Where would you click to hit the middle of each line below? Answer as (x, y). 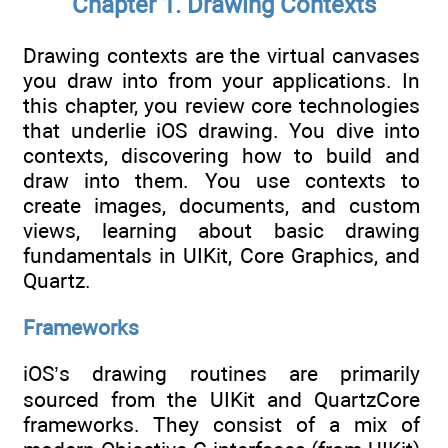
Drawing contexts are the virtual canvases (221, 56)
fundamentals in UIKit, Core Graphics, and (221, 256)
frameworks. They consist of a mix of (221, 424)
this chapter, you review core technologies (221, 106)
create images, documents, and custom (221, 206)
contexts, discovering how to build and (221, 156)
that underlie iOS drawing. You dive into (221, 131)
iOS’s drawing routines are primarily (221, 373)
